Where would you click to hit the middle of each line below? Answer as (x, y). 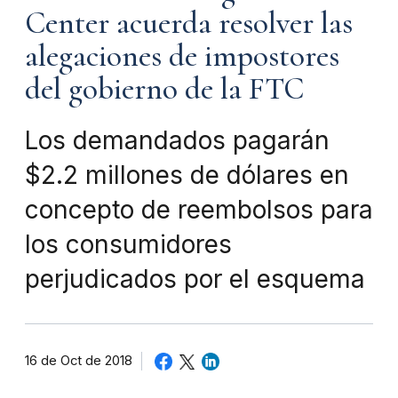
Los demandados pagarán (177, 141)
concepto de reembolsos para (199, 210)
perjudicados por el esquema (195, 279)
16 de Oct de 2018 (79, 361)
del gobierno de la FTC (164, 89)
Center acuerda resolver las (189, 24)
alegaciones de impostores (182, 56)
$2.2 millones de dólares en (187, 175)
